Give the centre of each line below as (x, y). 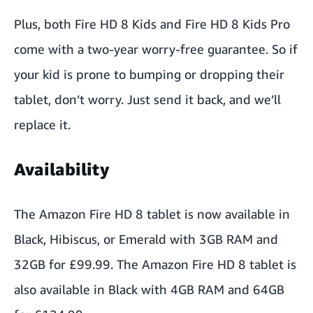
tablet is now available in (218, 213)
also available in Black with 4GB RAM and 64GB (149, 289)
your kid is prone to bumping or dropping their (149, 74)
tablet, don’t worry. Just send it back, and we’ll (147, 99)
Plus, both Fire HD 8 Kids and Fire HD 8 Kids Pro (152, 23)
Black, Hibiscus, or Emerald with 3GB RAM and (146, 239)
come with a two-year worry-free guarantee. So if (156, 49)
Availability (61, 169)
